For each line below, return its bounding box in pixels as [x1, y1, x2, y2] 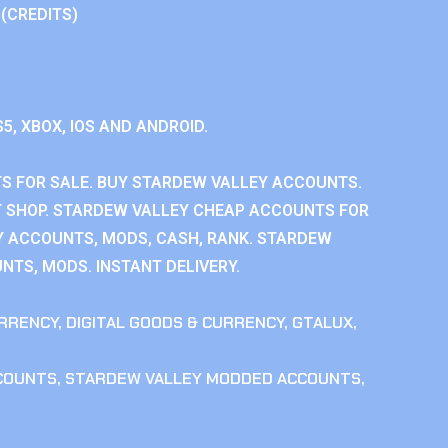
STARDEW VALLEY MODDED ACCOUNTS [65, 368, 361, 389]
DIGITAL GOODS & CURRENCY [66, 312, 284, 333]
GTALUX [292, 312, 353, 333]
